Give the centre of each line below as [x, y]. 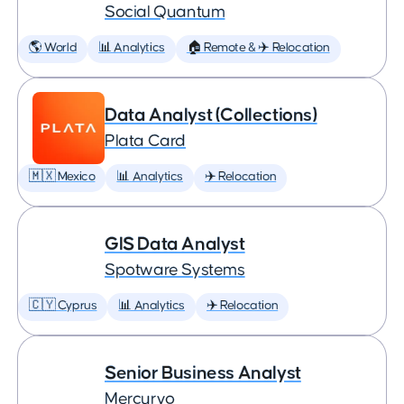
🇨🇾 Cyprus [63, 306]
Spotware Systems [175, 270]
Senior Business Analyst [203, 373]
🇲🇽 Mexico [62, 177]
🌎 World [53, 48]
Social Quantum [165, 12]
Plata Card [145, 141]
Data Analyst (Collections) [211, 115]
